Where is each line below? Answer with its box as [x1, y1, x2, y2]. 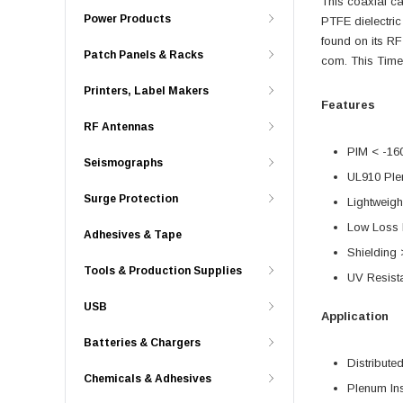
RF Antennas [84, 121, 154, 133]
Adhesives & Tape [84, 228, 182, 241]
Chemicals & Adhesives [84, 372, 211, 385]
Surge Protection [84, 193, 178, 205]
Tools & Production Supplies [84, 264, 242, 277]
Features [321, 98, 375, 112]
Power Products [84, 13, 171, 25]
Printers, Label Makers [84, 85, 209, 97]
